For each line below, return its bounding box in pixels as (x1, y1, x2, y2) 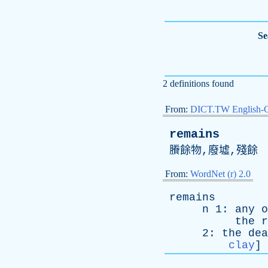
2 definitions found (163, 78, 234, 89)
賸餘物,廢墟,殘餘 (163, 145, 258, 157)
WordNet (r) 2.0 (190, 169, 251, 179)
